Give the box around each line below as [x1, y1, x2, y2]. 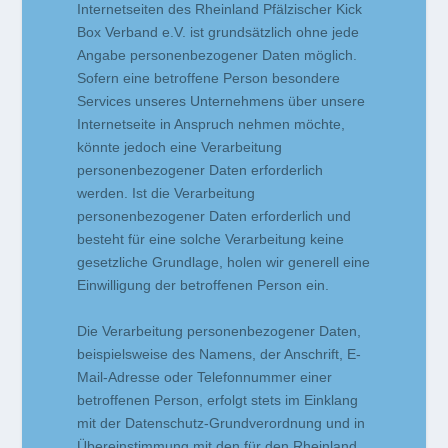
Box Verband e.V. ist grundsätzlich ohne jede [77, 24, 360, 41]
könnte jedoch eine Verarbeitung [77, 139, 283, 156]
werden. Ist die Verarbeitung [77, 185, 256, 202]
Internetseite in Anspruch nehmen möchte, [77, 116, 346, 133]
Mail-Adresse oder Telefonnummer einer [77, 368, 333, 385]
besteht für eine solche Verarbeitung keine [77, 231, 345, 248]
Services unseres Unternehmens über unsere [77, 93, 366, 110]
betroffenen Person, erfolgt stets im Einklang [77, 391, 359, 408]
